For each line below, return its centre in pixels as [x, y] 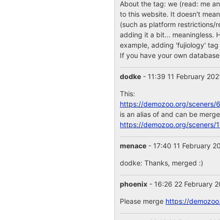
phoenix [133, 184]
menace [133, 146]
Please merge [142, 201]
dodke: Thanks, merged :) [161, 163]
